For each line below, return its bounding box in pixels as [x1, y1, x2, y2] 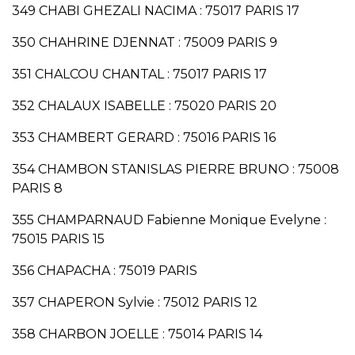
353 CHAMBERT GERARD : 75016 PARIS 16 [12, 130, 276, 146]
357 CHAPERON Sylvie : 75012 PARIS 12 [12, 295, 258, 311]
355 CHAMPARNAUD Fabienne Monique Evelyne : [12, 212, 326, 228]
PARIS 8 [12, 181, 63, 197]
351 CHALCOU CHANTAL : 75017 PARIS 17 [12, 67, 267, 82]
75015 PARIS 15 [12, 231, 105, 247]
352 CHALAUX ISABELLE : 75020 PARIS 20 [12, 98, 277, 114]
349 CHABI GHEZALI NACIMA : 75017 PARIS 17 [12, 3, 300, 19]
